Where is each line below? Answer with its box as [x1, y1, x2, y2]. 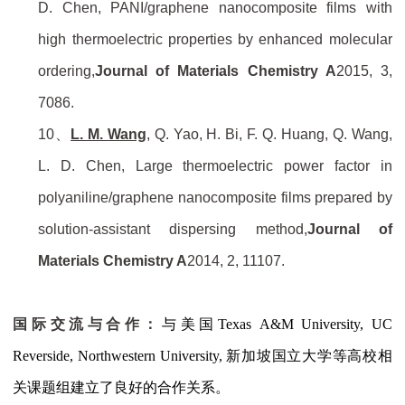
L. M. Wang [71, 127, 146, 143]
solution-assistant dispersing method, [38, 221, 307, 238]
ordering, [38, 63, 96, 80]
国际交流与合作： [13, 316, 163, 333]
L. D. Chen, [38, 158, 125, 174]
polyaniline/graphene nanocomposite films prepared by [38, 190, 392, 206]
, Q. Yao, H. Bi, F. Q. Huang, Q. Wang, [146, 127, 392, 143]
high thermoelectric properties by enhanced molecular [38, 32, 392, 48]
